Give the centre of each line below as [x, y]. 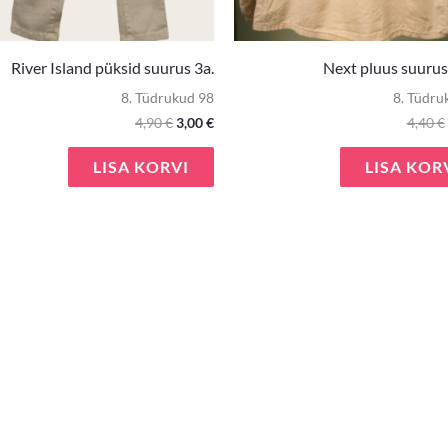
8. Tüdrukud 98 [167, 98]
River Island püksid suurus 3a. [112, 68]
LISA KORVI [141, 167]
